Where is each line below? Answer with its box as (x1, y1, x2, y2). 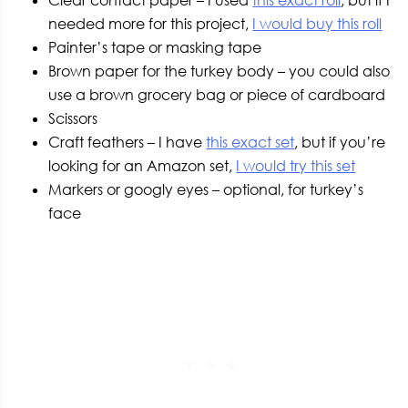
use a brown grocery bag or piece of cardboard (48, 85, 386, 104)
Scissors (48, 108, 98, 127)
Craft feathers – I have (48, 132, 207, 151)
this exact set (206, 132, 295, 151)
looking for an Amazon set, (48, 156, 237, 175)
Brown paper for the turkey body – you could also (48, 61, 391, 80)
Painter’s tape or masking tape (48, 37, 262, 56)
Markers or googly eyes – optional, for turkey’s (48, 179, 364, 199)
